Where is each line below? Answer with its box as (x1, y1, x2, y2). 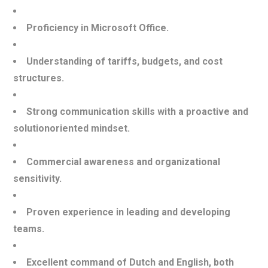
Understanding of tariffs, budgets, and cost (26, 56, 223, 67)
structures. (13, 72, 65, 84)
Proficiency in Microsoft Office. (26, 22, 169, 33)
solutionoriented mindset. (13, 123, 130, 134)
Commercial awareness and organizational (26, 156, 221, 167)
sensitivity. (13, 173, 62, 184)
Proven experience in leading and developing (26, 206, 231, 218)
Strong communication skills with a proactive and (26, 106, 249, 117)
